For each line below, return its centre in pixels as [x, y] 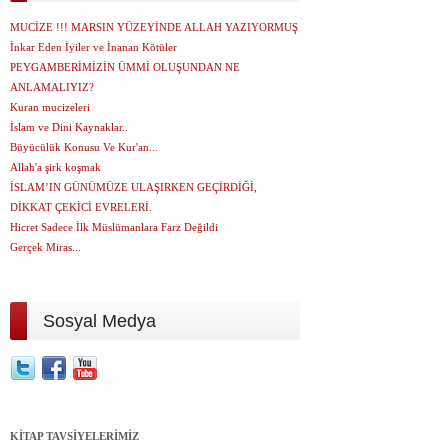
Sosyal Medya [99, 321]
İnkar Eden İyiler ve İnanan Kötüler [93, 47]
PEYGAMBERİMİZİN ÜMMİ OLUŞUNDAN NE [125, 67]
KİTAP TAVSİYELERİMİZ [74, 436]
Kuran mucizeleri [50, 107]
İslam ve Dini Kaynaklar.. [69, 127]
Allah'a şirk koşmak [55, 167]
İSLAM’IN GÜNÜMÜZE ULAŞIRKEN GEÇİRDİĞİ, [133, 187]
